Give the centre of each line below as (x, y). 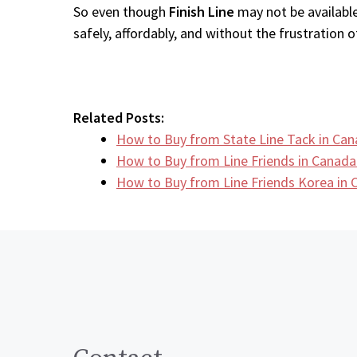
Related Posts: (119, 118)
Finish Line (202, 12)
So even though (121, 12)
